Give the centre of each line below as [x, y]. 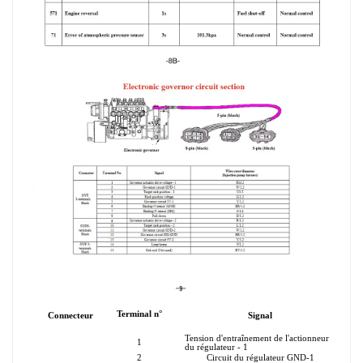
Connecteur [70, 315]
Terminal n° [139, 314]
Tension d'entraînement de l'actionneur [257, 338]
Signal [260, 315]
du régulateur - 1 [216, 347]
